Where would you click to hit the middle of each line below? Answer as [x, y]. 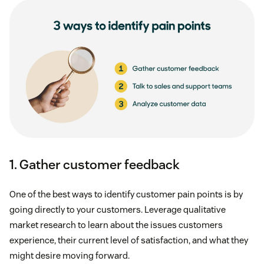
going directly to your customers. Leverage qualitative [118, 210]
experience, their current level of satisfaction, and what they [129, 240]
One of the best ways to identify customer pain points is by [126, 194]
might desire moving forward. [70, 256]
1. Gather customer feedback [95, 165]
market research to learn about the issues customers [116, 225]
